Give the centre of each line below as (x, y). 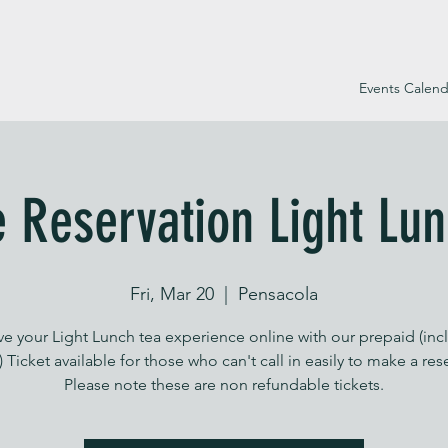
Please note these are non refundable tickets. (224, 384)
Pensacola (278, 293)
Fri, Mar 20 (172, 293)
